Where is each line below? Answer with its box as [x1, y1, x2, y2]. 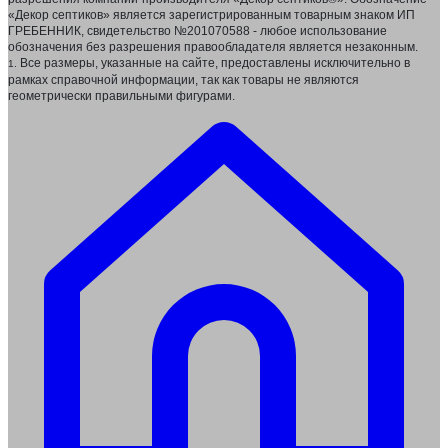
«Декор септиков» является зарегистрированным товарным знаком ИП [8, 8, 415, 23]
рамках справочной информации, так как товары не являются [8, 73, 359, 88]
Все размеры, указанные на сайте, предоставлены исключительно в [17, 56, 410, 71]
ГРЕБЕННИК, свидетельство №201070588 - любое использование [8, 24, 387, 39]
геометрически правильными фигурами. [8, 89, 235, 104]
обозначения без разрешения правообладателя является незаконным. [8, 40, 418, 55]
